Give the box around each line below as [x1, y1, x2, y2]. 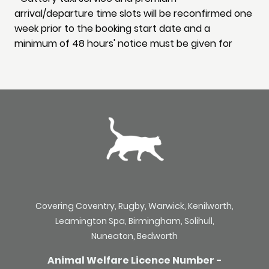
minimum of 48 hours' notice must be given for [14, 37, 232, 51]
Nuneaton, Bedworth [91, 230, 178, 243]
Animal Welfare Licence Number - [47, 253, 222, 268]
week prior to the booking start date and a [14, 22, 210, 36]
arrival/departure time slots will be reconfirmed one [14, 7, 252, 21]
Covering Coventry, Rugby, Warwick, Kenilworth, [35, 200, 234, 213]
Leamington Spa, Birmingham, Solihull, [55, 215, 214, 228]
